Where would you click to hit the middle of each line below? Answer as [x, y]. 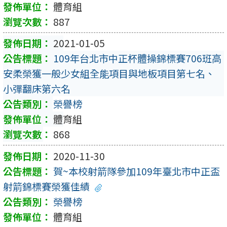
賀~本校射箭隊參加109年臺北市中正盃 [137, 171]
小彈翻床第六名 [37, 89]
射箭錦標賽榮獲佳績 [46, 186]
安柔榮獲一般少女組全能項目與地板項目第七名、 [109, 74]
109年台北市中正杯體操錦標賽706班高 [137, 59]
